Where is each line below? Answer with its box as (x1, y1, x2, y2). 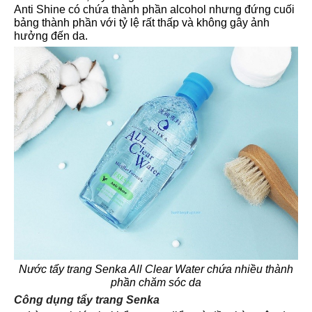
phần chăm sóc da (111, 276, 201, 288)
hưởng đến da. (14, 30, 88, 42)
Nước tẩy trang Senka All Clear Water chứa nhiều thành (19, 263, 293, 275)
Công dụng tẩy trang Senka (14, 293, 159, 306)
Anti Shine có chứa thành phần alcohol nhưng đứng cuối (14, 3, 295, 16)
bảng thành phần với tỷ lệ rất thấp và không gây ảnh (14, 17, 270, 29)
